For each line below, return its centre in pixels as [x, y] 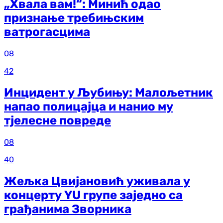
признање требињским [74, 18]
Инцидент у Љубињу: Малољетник [109, 93]
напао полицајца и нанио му [89, 107]
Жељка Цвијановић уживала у [97, 181]
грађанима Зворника [68, 209]
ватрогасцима [47, 32]
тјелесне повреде [57, 121]
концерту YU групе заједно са [93, 195]
